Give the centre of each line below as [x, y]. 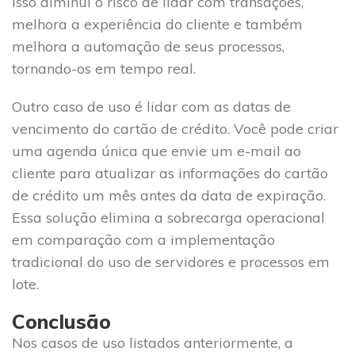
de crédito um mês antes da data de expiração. [169, 195]
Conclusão [61, 321]
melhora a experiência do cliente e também [157, 24]
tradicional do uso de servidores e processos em [171, 261]
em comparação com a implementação [143, 239]
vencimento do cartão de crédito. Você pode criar [175, 128]
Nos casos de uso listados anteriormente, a [153, 342]
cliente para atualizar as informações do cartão [170, 173]
